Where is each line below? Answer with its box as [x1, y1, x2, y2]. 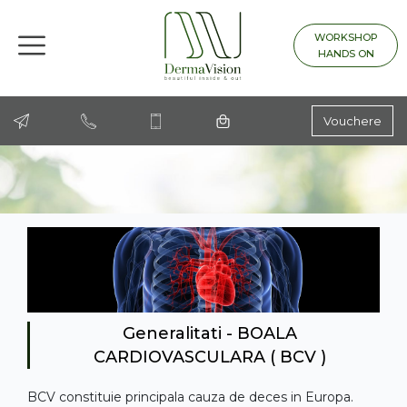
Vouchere [323, 114, 382, 128]
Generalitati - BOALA [122, 323, 297, 344]
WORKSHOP [313, 30, 378, 44]
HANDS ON [317, 46, 374, 60]
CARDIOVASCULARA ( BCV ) [93, 347, 326, 368]
